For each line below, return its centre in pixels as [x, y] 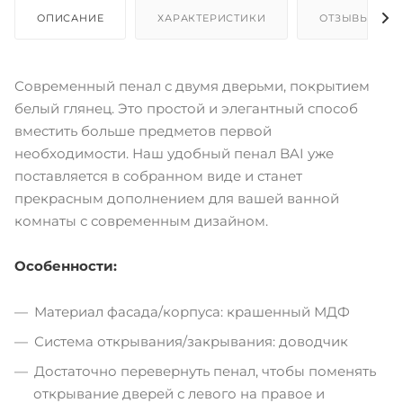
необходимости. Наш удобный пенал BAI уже [174, 153]
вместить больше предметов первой [143, 130]
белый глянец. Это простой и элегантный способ [186, 108]
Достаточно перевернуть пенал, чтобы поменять [205, 371]
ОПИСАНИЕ [71, 18]
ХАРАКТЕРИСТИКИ [212, 18]
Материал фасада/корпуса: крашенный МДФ [192, 311]
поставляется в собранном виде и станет [158, 175]
